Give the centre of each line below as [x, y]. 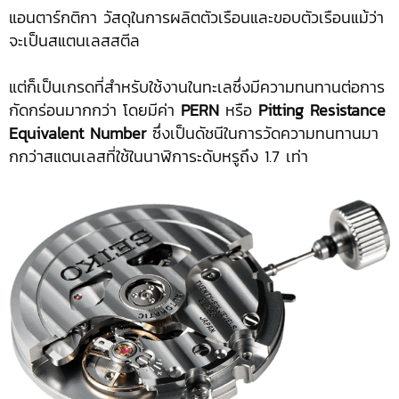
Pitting [281, 110]
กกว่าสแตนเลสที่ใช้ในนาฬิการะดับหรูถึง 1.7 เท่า [159, 156]
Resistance [348, 110]
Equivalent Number [77, 133]
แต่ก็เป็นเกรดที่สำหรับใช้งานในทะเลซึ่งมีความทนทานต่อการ [197, 86]
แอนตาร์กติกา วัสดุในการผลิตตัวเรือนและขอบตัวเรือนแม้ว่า [196, 17]
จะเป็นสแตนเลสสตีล [74, 40]
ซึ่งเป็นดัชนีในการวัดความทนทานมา [262, 133]
